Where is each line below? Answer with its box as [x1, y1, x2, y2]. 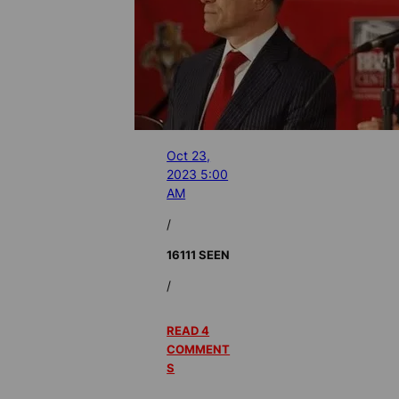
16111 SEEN [167, 248, 231, 263]
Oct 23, [167, 147, 211, 163]
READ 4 [167, 322, 210, 338]
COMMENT [167, 341, 231, 356]
